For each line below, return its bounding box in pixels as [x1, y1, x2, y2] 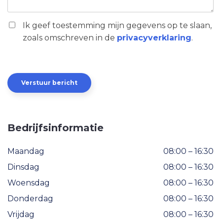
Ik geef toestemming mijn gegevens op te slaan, [22, 21, 212, 30]
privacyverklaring [116, 33, 191, 42]
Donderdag [7, 194, 53, 203]
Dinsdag [7, 162, 39, 172]
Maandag [7, 147, 44, 156]
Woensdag [7, 178, 50, 187]
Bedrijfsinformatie [7, 122, 104, 134]
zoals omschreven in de [22, 33, 117, 42]
